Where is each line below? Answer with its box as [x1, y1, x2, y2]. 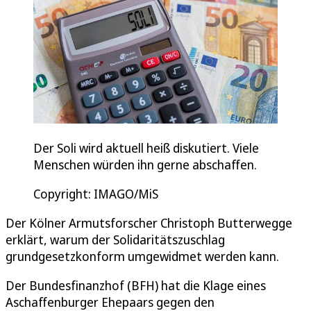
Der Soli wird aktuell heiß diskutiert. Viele [33, 140, 259, 157]
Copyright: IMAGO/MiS [33, 185, 158, 203]
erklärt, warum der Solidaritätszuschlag [6, 231, 225, 249]
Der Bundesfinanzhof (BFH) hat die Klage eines [6, 277, 266, 294]
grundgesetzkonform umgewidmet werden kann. [6, 248, 279, 265]
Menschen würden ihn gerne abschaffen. [33, 156, 260, 174]
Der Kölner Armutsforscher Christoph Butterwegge [6, 215, 292, 232]
